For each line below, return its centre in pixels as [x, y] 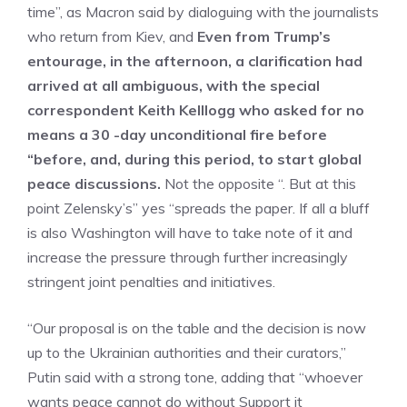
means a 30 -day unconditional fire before [177, 134]
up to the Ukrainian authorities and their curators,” [187, 352]
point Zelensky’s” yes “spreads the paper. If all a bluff [199, 208]
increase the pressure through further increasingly [188, 257]
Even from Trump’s [264, 36]
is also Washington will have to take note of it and [190, 233]
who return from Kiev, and [112, 36]
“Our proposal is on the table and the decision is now [197, 328]
